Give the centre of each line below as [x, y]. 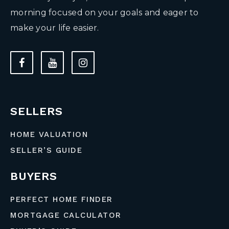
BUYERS [34, 176]
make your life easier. [55, 28]
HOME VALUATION [49, 134]
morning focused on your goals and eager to [105, 12]
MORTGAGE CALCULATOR [66, 215]
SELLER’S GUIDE [46, 150]
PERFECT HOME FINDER [62, 199]
